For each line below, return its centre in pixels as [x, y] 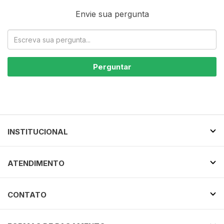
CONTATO [27, 195]
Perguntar [112, 67]
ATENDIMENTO [36, 163]
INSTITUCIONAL [38, 132]
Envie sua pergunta [112, 14]
